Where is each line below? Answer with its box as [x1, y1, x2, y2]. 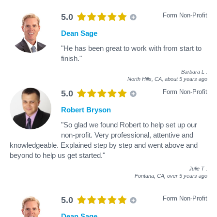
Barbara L [181, 68, 204, 75]
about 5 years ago [165, 76, 207, 82]
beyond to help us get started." [10, 151, 105, 159]
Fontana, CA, [135, 172, 167, 179]
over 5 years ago [167, 172, 207, 179]
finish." [61, 54, 82, 62]
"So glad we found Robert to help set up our [61, 120, 197, 129]
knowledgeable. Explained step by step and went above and [10, 140, 198, 149]
